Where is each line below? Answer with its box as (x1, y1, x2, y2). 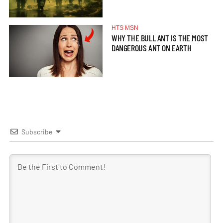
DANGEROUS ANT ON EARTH (111, 42, 192, 53)
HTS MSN (111, 24, 138, 31)
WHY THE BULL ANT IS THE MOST (111, 32, 208, 43)
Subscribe (21, 127, 52, 136)
